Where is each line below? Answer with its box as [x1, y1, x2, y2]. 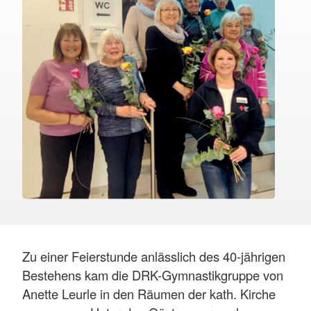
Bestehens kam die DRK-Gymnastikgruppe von [22, 265, 283, 284]
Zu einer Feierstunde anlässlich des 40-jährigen [22, 246, 285, 265]
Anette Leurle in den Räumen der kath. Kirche [22, 284, 276, 303]
